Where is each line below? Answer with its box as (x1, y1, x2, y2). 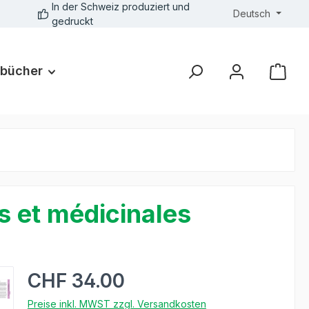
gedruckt (52, 15, 94, 27)
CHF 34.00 (27, 269, 125, 293)
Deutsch (233, 8, 271, 19)
